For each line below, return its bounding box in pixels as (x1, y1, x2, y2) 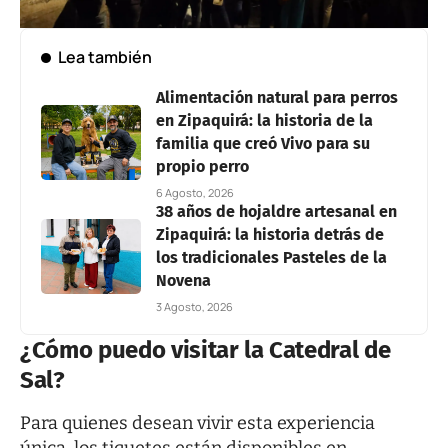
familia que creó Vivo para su (156, 133, 370, 153)
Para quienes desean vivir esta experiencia (20, 412, 375, 435)
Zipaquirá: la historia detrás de (156, 224, 384, 244)
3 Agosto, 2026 (156, 298, 233, 314)
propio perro (156, 156, 249, 176)
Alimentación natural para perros (156, 87, 398, 107)
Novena (156, 270, 211, 290)
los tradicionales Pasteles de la (156, 247, 387, 267)
